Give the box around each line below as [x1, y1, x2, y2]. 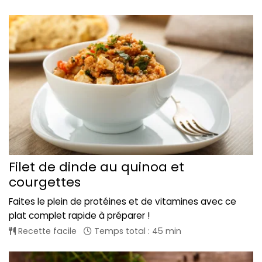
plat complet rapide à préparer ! [9, 209, 150, 222]
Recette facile [16, 225, 77, 237]
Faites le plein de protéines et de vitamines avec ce [9, 195, 236, 208]
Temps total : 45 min [92, 225, 181, 237]
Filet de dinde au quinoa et [9, 157, 184, 176]
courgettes [9, 173, 81, 191]
